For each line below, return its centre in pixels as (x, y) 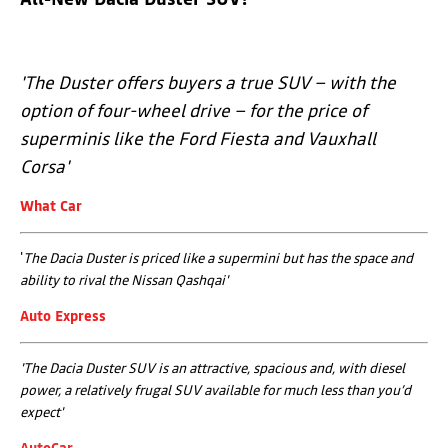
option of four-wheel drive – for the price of (193, 111)
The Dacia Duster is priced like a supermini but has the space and (218, 258)
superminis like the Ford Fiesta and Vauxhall (198, 139)
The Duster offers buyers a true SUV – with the (210, 83)
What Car (51, 206)
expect (40, 412)
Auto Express (63, 316)
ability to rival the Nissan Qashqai (122, 280)
